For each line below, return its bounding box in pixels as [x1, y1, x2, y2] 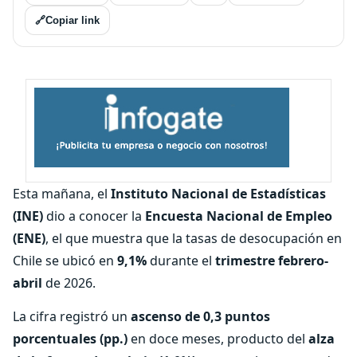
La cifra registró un [13, 308, 131, 325]
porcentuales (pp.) [13, 330, 131, 347]
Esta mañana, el [13, 185, 111, 202]
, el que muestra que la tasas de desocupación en [45, 229, 342, 247]
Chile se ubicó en [13, 252, 117, 269]
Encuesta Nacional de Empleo [145, 207, 332, 225]
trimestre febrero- [215, 252, 328, 269]
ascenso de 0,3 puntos [131, 308, 270, 325]
